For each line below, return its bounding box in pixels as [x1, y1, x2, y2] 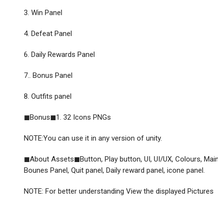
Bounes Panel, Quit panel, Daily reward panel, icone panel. [24, 165, 205, 175]
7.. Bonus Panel [24, 71, 73, 80]
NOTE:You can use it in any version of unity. [24, 133, 163, 143]
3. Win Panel [24, 8, 63, 17]
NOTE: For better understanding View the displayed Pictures [24, 186, 214, 196]
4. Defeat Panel [24, 29, 73, 38]
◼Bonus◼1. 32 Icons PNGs [24, 112, 111, 122]
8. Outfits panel [24, 91, 72, 101]
